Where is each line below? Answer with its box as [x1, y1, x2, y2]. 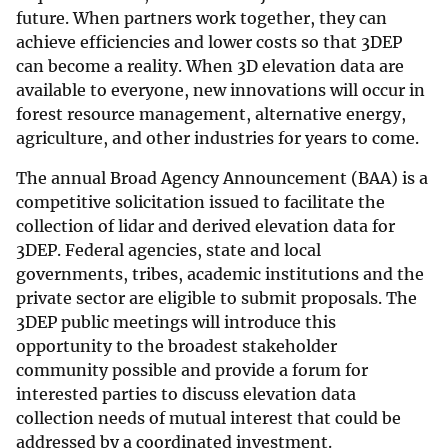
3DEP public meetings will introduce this [16, 311, 336, 332]
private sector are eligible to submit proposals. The [16, 287, 417, 308]
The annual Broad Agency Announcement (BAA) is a [16, 167, 428, 188]
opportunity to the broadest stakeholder [16, 335, 337, 356]
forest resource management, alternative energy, [16, 103, 406, 124]
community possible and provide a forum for [16, 359, 368, 380]
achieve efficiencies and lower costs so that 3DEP [16, 31, 402, 52]
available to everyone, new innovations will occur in [16, 79, 425, 100]
